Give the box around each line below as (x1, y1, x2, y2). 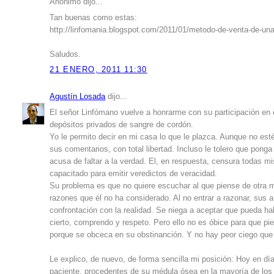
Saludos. (50, 50, 81, 59)
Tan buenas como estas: (50, 13, 138, 23)
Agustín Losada (50, 92, 106, 101)
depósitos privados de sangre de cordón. (50, 120, 194, 130)
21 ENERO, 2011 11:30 (50, 65, 147, 74)
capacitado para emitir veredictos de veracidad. (50, 169, 218, 179)
